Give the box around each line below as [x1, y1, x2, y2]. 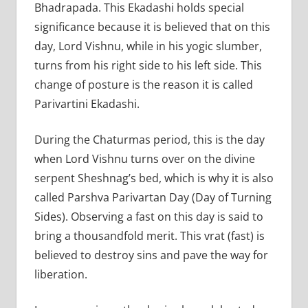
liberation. [34, 267, 87, 283]
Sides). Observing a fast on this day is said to [34, 209, 263, 225]
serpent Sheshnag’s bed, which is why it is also [34, 170, 274, 186]
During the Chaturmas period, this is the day [34, 132, 265, 148]
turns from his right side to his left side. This [34, 58, 262, 74]
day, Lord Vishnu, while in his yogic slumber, [34, 38, 262, 54]
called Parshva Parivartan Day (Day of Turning [34, 190, 272, 206]
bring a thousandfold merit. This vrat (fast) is [34, 228, 265, 244]
